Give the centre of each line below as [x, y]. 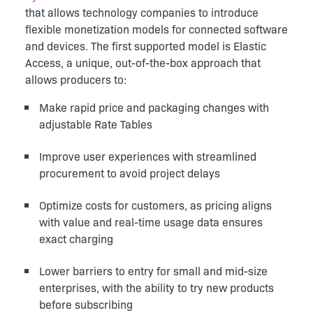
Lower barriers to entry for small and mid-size [153, 270]
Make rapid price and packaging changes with [154, 107]
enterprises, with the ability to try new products [156, 287]
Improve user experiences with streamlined [148, 155]
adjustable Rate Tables [96, 123]
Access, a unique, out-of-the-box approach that [143, 62]
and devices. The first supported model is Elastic [146, 45]
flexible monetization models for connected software [156, 28]
